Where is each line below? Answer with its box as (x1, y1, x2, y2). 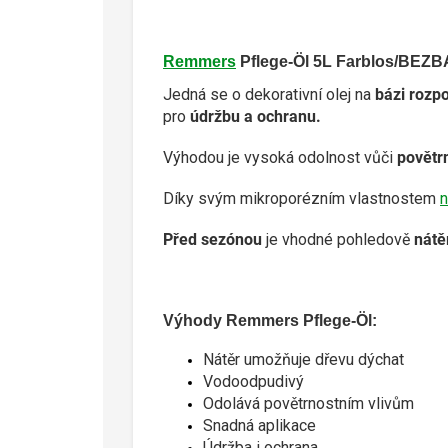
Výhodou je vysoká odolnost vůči (163, 147, 393, 167)
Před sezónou (163, 229, 262, 249)
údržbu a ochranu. (190, 106, 321, 126)
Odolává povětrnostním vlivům (203, 393, 414, 413)
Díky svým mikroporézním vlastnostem (163, 188, 440, 208)
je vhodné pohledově (262, 229, 410, 249)
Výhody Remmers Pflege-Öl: (163, 311, 377, 329)
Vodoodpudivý (203, 371, 304, 391)
